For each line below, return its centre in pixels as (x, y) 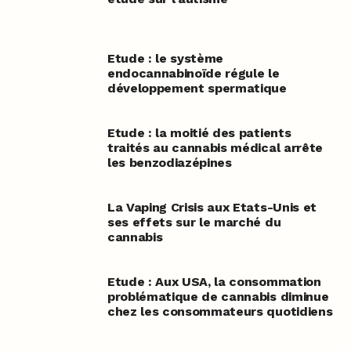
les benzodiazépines (169, 162)
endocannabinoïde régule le (193, 73)
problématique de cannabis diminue (218, 296)
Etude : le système (165, 58)
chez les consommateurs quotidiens (220, 311)
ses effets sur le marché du (194, 222)
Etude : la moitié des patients (199, 132)
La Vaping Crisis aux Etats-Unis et (212, 207)
